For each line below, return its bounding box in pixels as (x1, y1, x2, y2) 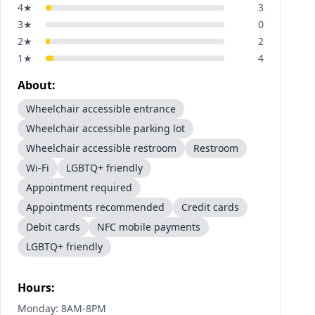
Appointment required (26, 181, 132, 194)
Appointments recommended (26, 200, 165, 214)
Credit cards (181, 200, 239, 214)
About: (18, 77, 56, 93)
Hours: (18, 280, 55, 295)
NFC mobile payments (97, 220, 200, 233)
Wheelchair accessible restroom (26, 141, 176, 155)
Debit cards (26, 220, 80, 233)
